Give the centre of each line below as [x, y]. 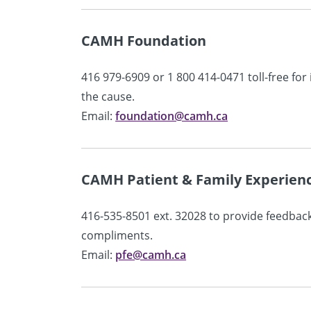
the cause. [108, 96]
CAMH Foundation [144, 40]
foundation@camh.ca [172, 116]
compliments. [117, 235]
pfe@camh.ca [151, 254]
